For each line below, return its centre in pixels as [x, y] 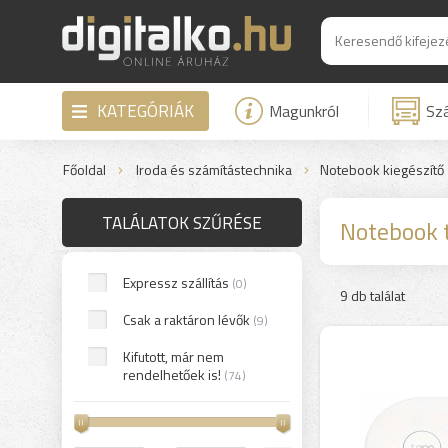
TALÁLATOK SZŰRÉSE [181, 223]
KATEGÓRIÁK [145, 111]
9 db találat [372, 295]
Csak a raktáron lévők [187, 319]
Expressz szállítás [177, 282]
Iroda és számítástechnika [213, 169]
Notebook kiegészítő [381, 169]
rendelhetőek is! [173, 374]
